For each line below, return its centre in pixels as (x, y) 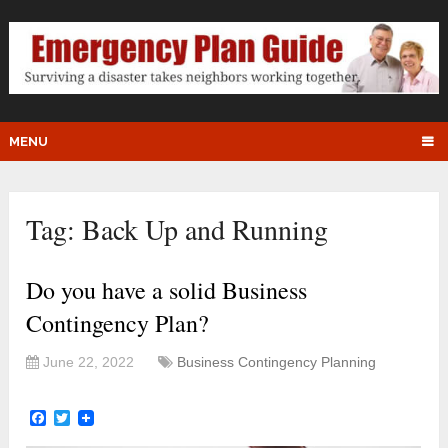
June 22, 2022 (89, 361)
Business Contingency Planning (277, 361)
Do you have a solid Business (167, 289)
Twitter (94, 418)
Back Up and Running (205, 228)
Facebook (82, 418)
